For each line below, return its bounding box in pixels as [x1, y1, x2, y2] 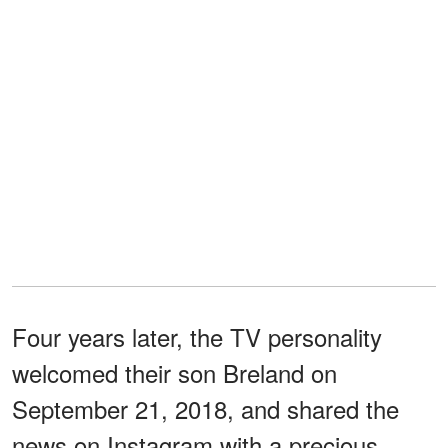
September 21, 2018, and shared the [12, 391, 399, 427]
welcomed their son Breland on [12, 355, 337, 391]
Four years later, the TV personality [12, 319, 382, 355]
